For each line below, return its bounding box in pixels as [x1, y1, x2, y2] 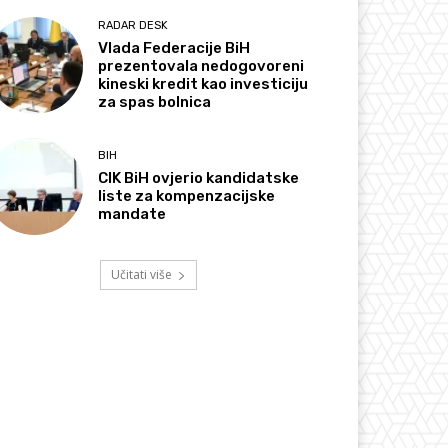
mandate [98, 204, 167, 223]
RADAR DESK [98, 18, 169, 32]
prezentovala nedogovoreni [98, 56, 305, 75]
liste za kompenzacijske [98, 186, 276, 205]
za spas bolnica [98, 92, 212, 111]
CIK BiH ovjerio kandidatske [98, 168, 300, 187]
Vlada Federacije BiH [98, 38, 251, 57]
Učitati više [110, 265, 172, 283]
